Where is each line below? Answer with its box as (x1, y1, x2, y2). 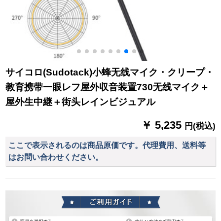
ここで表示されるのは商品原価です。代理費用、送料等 (8, 141, 206, 149)
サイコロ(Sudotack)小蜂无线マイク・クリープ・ (5, 67, 215, 78)
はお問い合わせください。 (8, 152, 104, 161)
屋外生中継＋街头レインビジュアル (5, 97, 156, 108)
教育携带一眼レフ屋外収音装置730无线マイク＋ (5, 82, 210, 93)
